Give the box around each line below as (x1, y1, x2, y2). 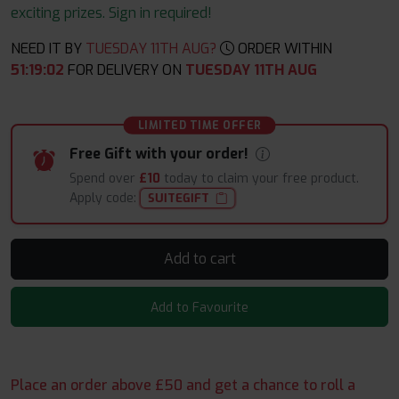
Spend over (69, 169, 139, 187)
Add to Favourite (151, 299, 248, 317)
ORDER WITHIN (234, 39, 332, 58)
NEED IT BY (11, 39, 82, 58)
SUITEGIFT (147, 190, 210, 207)
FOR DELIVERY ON (64, 61, 185, 79)
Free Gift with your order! (69, 144, 252, 163)
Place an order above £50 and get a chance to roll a (11, 376, 355, 395)
